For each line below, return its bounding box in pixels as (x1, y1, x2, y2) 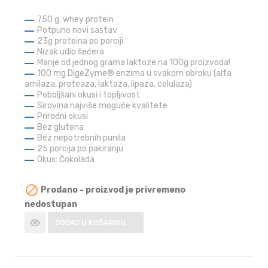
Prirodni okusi (37, 111, 89, 121)
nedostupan (25, 199, 78, 210)
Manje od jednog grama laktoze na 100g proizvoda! (37, 57, 231, 68)
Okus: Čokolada (37, 154, 95, 165)
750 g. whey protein (37, 14, 114, 25)
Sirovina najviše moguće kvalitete (37, 100, 168, 111)
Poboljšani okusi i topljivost (37, 89, 141, 100)
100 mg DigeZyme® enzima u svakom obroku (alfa (37, 68, 232, 78)
